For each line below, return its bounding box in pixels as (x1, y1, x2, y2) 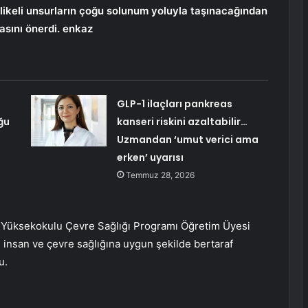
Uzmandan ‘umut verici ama (116, 133, 258, 147)
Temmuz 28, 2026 (125, 170, 195, 181)
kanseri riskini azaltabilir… (116, 115, 247, 129)
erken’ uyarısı (116, 151, 184, 165)
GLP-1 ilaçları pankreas (116, 97, 232, 111)
